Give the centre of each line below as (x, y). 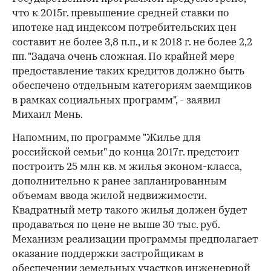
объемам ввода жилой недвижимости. (109, 196)
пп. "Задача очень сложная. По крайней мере (123, 57)
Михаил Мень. (47, 115)
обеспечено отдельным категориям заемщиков (132, 86)
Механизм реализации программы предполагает (135, 240)
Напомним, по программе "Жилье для (106, 138)
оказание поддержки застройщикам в (108, 254)
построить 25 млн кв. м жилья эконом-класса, (127, 167)
